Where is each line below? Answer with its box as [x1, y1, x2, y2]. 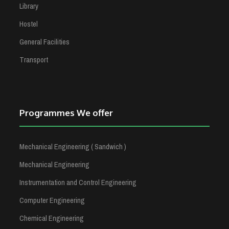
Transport [19, 52, 48, 67]
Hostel [19, 16, 38, 31]
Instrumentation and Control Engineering [19, 175, 136, 190]
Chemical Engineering [19, 211, 84, 225]
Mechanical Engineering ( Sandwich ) [19, 139, 126, 154]
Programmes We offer [19, 107, 113, 118]
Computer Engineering [19, 193, 85, 208]
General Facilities [19, 34, 70, 49]
